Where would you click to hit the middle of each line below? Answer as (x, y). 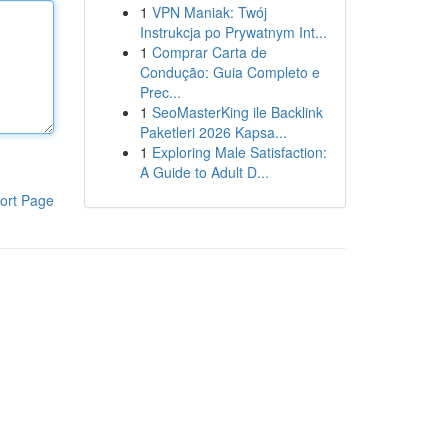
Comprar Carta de (209, 52)
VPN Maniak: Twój (209, 12)
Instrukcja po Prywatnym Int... (233, 32)
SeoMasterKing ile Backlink (237, 112)
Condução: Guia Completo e (229, 72)
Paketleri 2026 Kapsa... (213, 132)
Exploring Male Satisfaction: (239, 152)
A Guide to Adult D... (204, 172)
